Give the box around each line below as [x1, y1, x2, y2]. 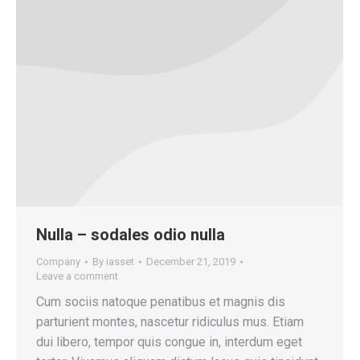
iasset [106, 255, 134, 268]
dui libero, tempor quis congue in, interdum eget [36, 333, 302, 350]
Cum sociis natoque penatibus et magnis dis [36, 293, 285, 309]
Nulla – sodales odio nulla [36, 224, 225, 244]
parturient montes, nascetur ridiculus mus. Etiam [36, 313, 304, 329]
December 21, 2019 [146, 255, 235, 268]
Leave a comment [36, 269, 118, 282]
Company [36, 255, 80, 268]
